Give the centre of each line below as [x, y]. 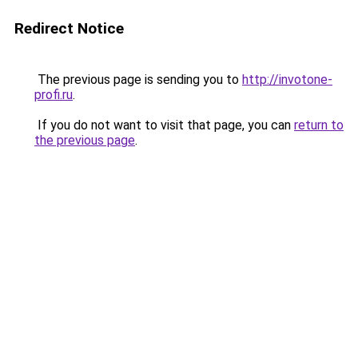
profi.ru [54, 95]
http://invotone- [287, 80]
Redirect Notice [69, 28]
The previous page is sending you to [138, 80]
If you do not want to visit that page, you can [164, 125]
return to [319, 125]
